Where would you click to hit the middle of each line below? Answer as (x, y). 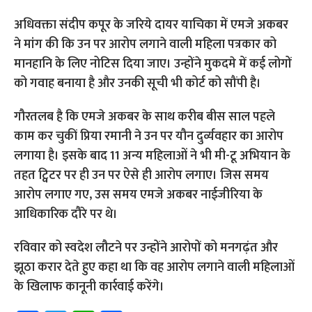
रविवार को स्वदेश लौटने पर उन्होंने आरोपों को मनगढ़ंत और (146, 248)
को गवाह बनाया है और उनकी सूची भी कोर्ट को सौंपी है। (138, 84)
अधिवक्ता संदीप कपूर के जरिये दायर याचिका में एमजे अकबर (151, 25)
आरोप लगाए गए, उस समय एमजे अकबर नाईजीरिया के (139, 195)
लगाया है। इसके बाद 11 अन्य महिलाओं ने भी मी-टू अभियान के (153, 156)
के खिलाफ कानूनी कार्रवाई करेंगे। (89, 287)
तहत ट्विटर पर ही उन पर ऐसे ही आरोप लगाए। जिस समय (142, 175)
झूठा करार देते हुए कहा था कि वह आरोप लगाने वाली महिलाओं (155, 267)
